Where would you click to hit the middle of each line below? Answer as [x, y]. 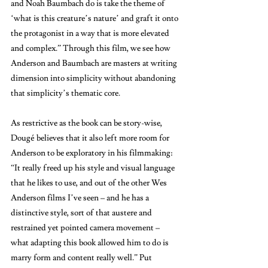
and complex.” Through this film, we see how [92, 48]
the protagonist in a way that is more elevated [91, 33]
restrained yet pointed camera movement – [86, 228]
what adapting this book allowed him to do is [91, 243]
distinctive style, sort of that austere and [82, 213]
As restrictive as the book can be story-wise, [87, 123]
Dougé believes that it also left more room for [91, 138]
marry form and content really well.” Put [82, 258]
